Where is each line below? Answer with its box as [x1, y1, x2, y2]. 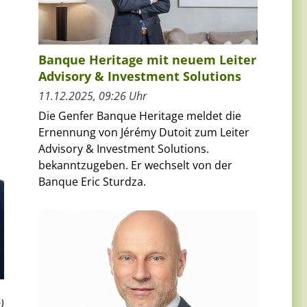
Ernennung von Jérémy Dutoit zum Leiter [38, 124, 249, 140]
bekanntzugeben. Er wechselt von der [38, 157, 232, 173]
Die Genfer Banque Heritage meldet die [38, 108, 241, 123]
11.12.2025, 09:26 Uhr [38, 88, 147, 103]
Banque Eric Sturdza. [38, 173, 146, 189]
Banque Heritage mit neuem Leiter [38, 51, 256, 68]
